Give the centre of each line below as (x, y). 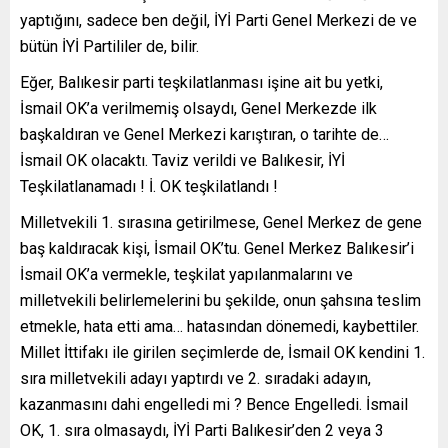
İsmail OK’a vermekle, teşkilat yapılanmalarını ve (186, 275)
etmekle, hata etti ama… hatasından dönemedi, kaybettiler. (219, 327)
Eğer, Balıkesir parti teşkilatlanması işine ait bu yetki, (201, 83)
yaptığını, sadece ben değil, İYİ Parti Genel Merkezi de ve (218, 21)
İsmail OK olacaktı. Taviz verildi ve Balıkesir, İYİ (182, 161)
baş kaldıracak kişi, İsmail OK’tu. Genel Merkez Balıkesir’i (217, 249)
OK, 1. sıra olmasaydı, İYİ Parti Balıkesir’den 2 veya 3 (202, 431)
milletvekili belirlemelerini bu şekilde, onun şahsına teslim (220, 301)
